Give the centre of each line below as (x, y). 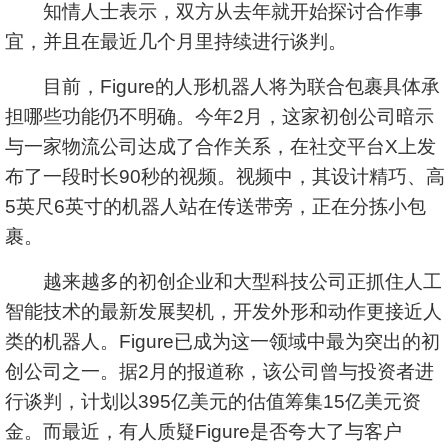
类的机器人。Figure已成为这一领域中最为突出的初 (222, 341)
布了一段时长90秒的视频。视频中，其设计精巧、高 (225, 176)
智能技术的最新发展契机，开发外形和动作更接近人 (223, 311)
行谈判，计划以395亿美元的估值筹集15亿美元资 (213, 401)
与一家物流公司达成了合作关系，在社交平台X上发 (220, 146)
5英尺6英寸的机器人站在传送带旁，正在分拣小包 (215, 206)
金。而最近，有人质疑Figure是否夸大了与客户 (203, 431)
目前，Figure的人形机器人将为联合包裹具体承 (222, 86)
